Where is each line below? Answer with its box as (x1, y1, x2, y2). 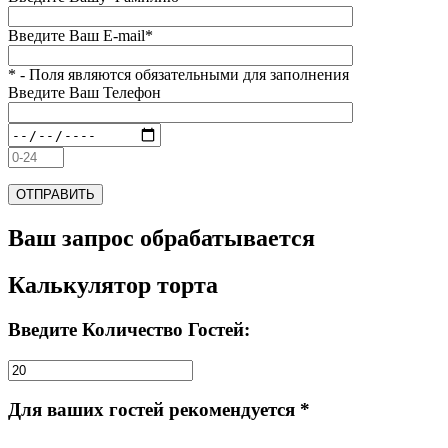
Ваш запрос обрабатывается (8, 225, 315, 252)
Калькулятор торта (8, 271, 218, 298)
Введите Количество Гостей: (8, 318, 250, 340)
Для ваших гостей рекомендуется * (8, 399, 310, 421)
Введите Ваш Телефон (8, 84, 161, 102)
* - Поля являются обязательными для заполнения (8, 66, 349, 84)
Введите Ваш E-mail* (8, 27, 153, 45)
